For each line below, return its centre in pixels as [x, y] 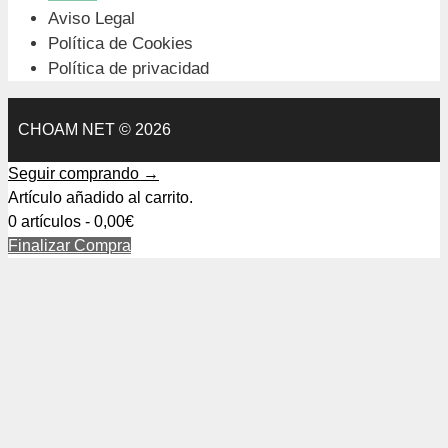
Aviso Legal [91, 18]
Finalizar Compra [69, 245]
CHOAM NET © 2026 [94, 129]
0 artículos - [51, 221]
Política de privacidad [128, 68]
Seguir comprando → [83, 173]
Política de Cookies [120, 43]
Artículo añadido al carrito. [100, 197]
